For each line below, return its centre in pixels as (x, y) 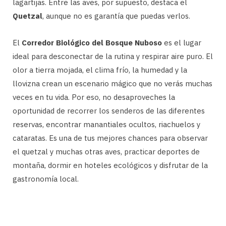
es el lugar (182, 42)
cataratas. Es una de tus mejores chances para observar (110, 138)
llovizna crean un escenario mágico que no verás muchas (112, 83)
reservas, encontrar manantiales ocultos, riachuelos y (106, 124)
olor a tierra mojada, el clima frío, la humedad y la (100, 70)
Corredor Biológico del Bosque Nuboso (92, 42)
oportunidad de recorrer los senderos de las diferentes (109, 110)
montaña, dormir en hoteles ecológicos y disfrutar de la (110, 165)
